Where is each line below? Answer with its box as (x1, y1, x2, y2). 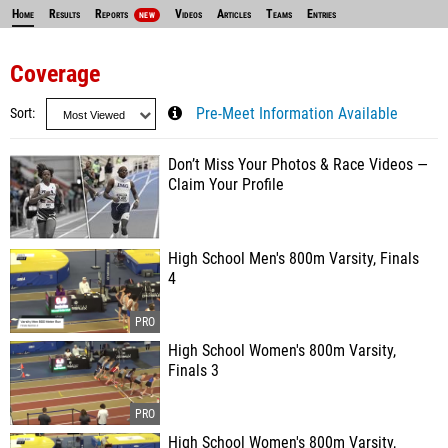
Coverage (10, 60, 100, 88)
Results (49, 7, 80, 21)
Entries (306, 7, 336, 21)
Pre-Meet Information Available (196, 105, 398, 123)
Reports (95, 7, 131, 21)
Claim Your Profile (168, 176, 284, 194)
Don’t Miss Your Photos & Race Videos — (168, 156, 428, 174)
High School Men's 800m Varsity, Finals (168, 250, 419, 268)
